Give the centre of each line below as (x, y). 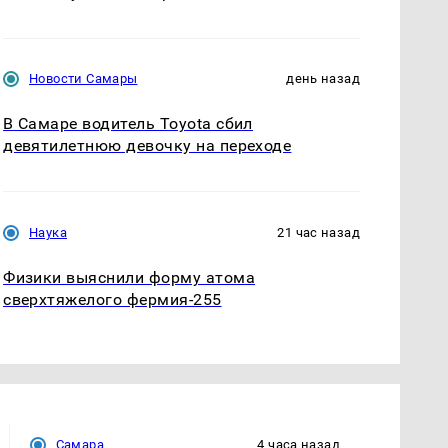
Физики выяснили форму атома (129, 277)
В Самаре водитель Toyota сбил (128, 124)
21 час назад (318, 232)
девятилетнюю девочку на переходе (147, 146)
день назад (323, 79)
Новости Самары (83, 79)
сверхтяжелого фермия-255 (112, 299)
